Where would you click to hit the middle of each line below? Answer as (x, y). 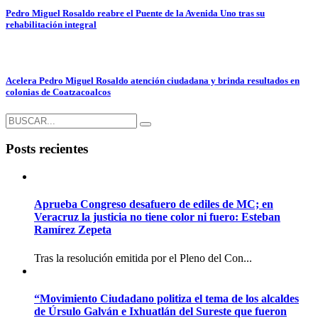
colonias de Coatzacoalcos (58, 92)
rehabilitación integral (51, 25)
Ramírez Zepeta (73, 230)
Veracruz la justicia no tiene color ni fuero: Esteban (157, 217)
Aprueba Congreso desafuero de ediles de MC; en (154, 204)
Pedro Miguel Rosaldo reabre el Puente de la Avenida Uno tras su (135, 13)
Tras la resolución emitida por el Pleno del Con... (143, 258)
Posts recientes (47, 149)
